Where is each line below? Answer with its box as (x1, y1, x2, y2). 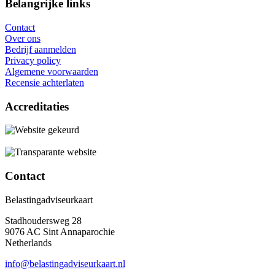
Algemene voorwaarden (5, 66, 98, 77)
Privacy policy (5, 55, 61, 66)
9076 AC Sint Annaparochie (5, 226, 115, 237)
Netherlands (5, 237, 52, 248)
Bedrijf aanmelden (5, 44, 76, 55)
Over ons (5, 33, 41, 44)
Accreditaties (5, 99, 69, 113)
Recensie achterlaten (5, 77, 84, 88)
